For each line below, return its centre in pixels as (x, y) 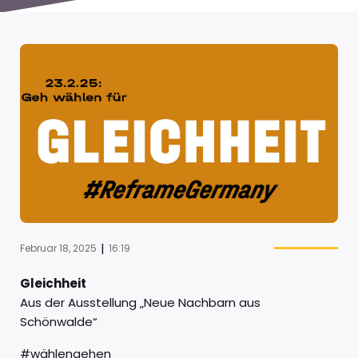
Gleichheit (53, 283)
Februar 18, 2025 (58, 248)
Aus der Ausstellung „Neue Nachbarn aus (140, 302)
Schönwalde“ (59, 321)
